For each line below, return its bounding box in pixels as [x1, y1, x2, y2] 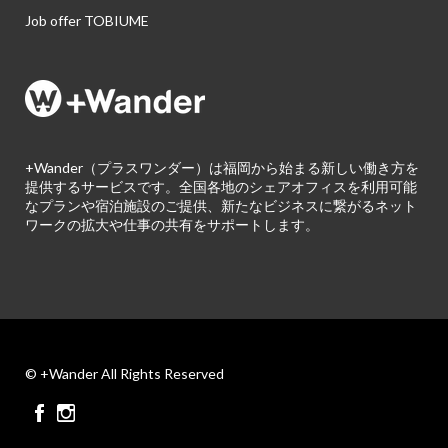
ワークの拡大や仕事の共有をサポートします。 [25, 216, 319, 233]
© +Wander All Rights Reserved [25, 365, 224, 382]
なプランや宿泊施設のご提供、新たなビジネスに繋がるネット [25, 197, 417, 214]
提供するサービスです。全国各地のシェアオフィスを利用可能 [25, 178, 417, 195]
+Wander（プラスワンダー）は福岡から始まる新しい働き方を [25, 159, 419, 176]
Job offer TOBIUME [25, 12, 149, 29]
